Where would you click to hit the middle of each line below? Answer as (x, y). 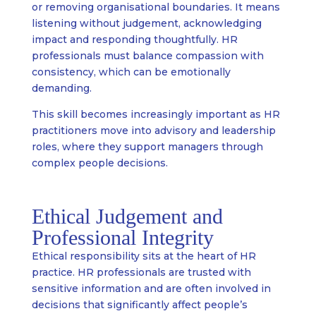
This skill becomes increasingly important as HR (156, 115)
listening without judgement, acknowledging (146, 24)
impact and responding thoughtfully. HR (134, 40)
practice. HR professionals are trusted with (141, 273)
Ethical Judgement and (127, 217)
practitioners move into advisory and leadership (153, 131)
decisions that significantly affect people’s (139, 305)
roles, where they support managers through (147, 147)
